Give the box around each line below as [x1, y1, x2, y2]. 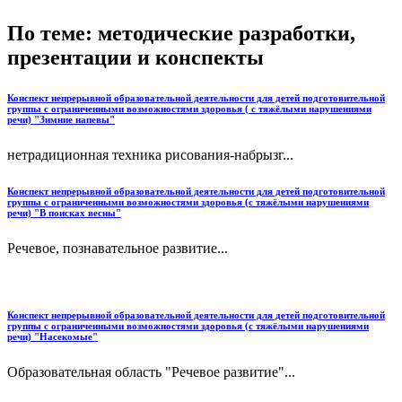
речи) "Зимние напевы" [7, 114, 115, 126]
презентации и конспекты [7, 46, 264, 70]
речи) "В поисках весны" [7, 206, 121, 218]
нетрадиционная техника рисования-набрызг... [7, 147, 293, 162]
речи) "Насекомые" [7, 330, 98, 342]
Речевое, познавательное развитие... [7, 240, 228, 256]
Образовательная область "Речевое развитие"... [7, 363, 295, 380]
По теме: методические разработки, [7, 22, 355, 46]
